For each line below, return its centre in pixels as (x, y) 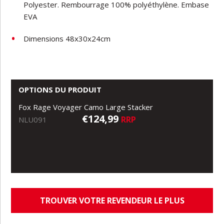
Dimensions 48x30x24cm (67, 38)
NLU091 (33, 119)
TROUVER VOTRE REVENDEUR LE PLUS (112, 200)
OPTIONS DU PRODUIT (60, 89)
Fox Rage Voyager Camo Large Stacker (86, 107)
